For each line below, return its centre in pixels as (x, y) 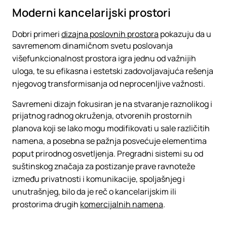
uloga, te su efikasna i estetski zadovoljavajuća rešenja (113, 71)
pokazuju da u (185, 34)
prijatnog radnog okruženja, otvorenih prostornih (102, 116)
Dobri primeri (37, 34)
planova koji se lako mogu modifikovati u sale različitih (111, 128)
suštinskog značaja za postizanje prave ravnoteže (104, 166)
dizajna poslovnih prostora (110, 34)
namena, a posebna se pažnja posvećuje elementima (109, 141)
